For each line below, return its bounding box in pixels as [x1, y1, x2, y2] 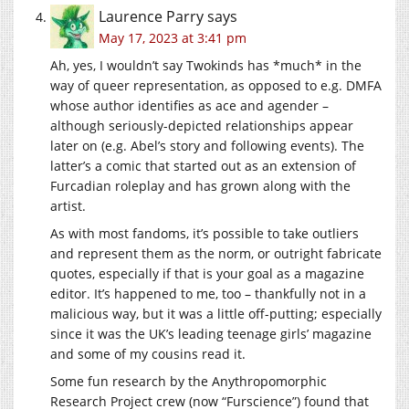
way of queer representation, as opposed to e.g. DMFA [50, 76, 382, 94]
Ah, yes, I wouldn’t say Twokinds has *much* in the [50, 56, 362, 74]
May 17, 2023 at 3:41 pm [99, 28, 246, 47]
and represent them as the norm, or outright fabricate [50, 244, 382, 262]
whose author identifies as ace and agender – [50, 96, 329, 114]
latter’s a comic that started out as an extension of [50, 156, 356, 174]
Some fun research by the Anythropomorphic [50, 372, 327, 390]
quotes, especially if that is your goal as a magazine [50, 264, 364, 282]
